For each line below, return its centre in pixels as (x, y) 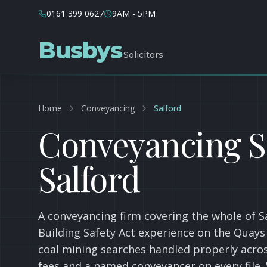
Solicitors (144, 55)
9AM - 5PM (134, 13)
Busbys (80, 50)
